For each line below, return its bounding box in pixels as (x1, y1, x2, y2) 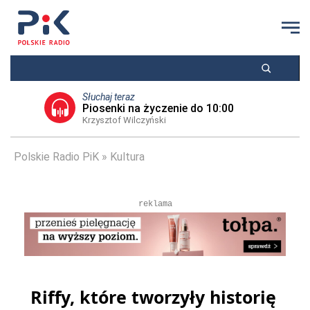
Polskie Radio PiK (14, 150, 99, 163)
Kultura (110, 150, 145, 163)
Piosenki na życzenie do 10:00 (82, 102, 234, 115)
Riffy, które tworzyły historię (30, 285, 276, 309)
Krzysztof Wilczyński (82, 115, 166, 125)
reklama (138, 199, 172, 209)
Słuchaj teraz (82, 91, 135, 102)
